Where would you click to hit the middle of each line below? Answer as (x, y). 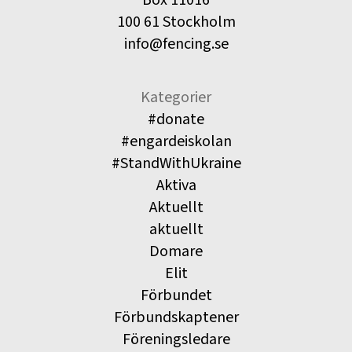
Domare (176, 252)
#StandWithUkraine (176, 164)
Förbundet (176, 296)
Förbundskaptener (176, 318)
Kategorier (176, 98)
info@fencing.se (176, 44)
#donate (176, 120)
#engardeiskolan (176, 142)
